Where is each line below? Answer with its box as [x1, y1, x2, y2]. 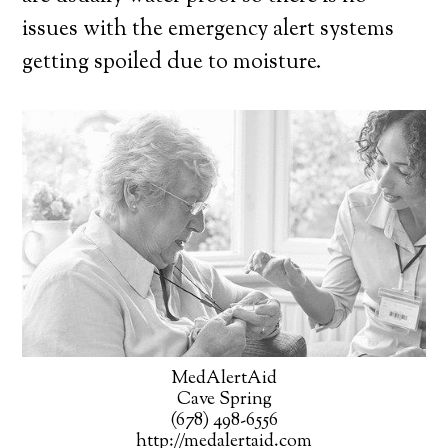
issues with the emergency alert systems [22, 14, 395, 47]
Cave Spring [176, 387, 272, 414]
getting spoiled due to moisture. [22, 47, 323, 80]
